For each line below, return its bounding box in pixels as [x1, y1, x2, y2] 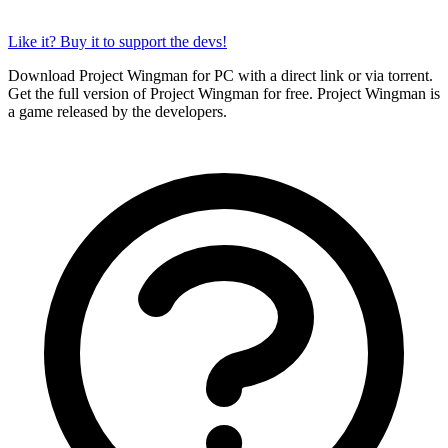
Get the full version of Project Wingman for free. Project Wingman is [8, 84, 440, 102]
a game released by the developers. [8, 102, 227, 120]
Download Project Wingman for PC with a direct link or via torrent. [8, 66, 433, 84]
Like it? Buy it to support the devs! [8, 32, 227, 50]
